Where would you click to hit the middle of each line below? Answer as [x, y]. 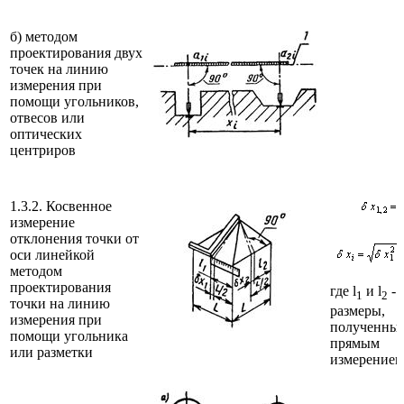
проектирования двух [76, 52]
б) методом [44, 36]
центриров [43, 150]
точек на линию [59, 69]
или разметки [51, 352]
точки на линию [60, 303]
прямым [355, 344]
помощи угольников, [74, 101]
